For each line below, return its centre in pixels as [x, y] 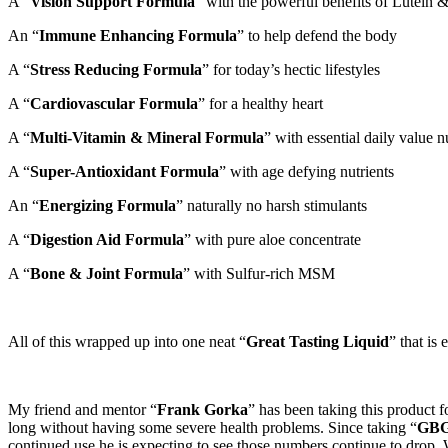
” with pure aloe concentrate [272, 239]
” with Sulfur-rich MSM [259, 273]
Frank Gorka [202, 409]
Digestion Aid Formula [107, 239]
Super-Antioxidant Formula [124, 171]
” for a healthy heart [260, 103]
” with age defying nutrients [306, 171]
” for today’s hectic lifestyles [291, 69]
